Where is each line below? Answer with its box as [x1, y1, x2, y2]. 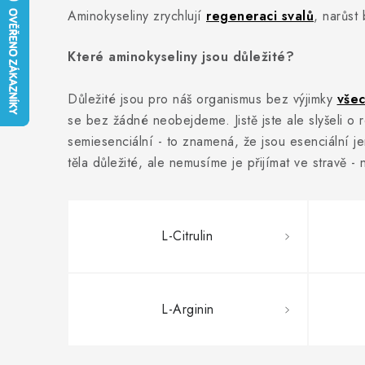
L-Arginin [161, 300, 214, 319]
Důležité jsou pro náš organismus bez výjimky [68, 90, 337, 108]
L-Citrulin [161, 226, 213, 245]
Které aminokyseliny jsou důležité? [68, 47, 294, 66]
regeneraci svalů [206, 7, 314, 25]
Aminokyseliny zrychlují [68, 7, 206, 25]
